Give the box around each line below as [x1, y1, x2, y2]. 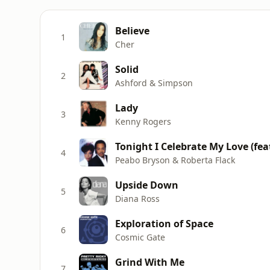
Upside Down [115, 178, 178, 192]
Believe [115, 24, 149, 37]
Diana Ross [115, 192, 160, 204]
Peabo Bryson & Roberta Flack [115, 154, 235, 166]
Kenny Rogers [115, 115, 171, 127]
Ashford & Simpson [115, 77, 193, 89]
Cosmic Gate [115, 231, 165, 243]
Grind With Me [115, 255, 184, 269]
